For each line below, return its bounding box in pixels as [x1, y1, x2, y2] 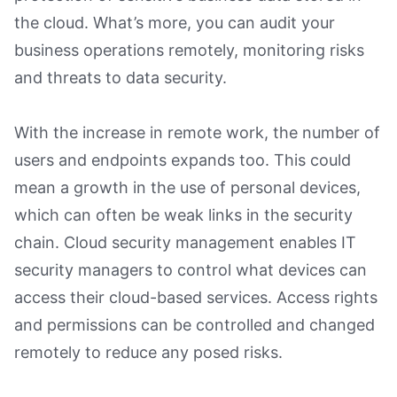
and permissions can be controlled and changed [14, 315, 375, 334]
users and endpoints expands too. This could [14, 150, 351, 169]
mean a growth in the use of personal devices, [14, 177, 361, 197]
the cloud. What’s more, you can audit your [14, 12, 335, 32]
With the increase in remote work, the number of [14, 122, 380, 142]
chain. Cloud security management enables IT [14, 232, 356, 252]
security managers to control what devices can [14, 260, 367, 279]
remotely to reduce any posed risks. [14, 342, 287, 362]
